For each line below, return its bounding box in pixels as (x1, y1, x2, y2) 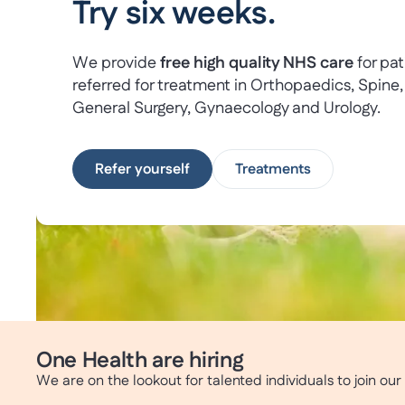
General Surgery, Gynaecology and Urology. (72, 97, 381, 120)
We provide (72, 52, 160, 75)
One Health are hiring (36, 345, 244, 376)
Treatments (235, 159, 311, 180)
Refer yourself (95, 159, 190, 180)
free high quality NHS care (160, 52, 353, 75)
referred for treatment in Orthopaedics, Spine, (72, 74, 403, 98)
